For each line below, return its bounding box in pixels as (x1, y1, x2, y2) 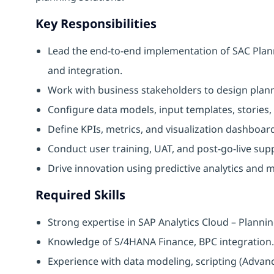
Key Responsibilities (35, 15, 157, 32)
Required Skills (35, 186, 125, 203)
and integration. (48, 63, 122, 77)
